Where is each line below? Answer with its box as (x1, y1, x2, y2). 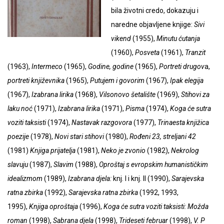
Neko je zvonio (101, 146, 145, 155)
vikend (110, 34, 131, 43)
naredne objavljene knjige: (110, 20, 194, 29)
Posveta (134, 48, 159, 57)
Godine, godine (88, 62, 133, 71)
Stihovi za (181, 90, 209, 99)
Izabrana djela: (68, 174, 111, 183)
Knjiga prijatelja (30, 146, 75, 155)
